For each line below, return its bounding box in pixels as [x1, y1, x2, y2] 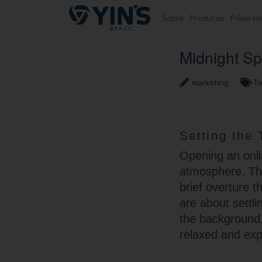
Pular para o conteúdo [20, 8, 101, 18]
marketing [192, 77, 229, 87]
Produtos [189, 13, 224, 23]
